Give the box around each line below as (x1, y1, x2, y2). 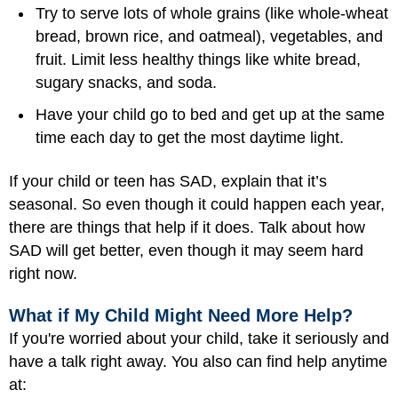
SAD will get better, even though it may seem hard (9, 241, 363, 259)
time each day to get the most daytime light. (36, 129, 344, 147)
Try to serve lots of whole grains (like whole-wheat (36, 4, 388, 23)
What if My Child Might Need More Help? (9, 306, 353, 326)
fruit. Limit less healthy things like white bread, (36, 51, 361, 69)
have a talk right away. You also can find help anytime (9, 353, 387, 371)
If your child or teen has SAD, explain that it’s (9, 171, 327, 190)
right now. (9, 264, 77, 283)
